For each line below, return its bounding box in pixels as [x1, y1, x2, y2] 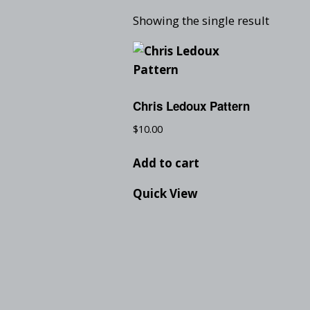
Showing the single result [133, 12, 269, 28]
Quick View [133, 185, 198, 202]
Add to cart [133, 155, 199, 172]
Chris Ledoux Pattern [133, 97, 250, 114]
